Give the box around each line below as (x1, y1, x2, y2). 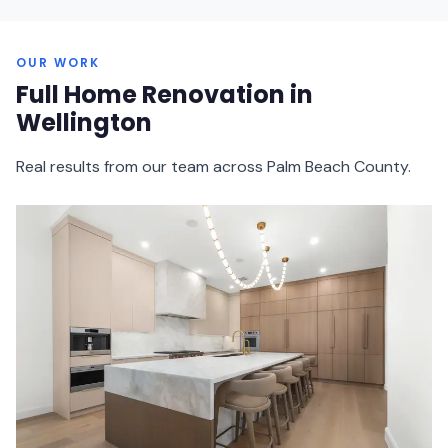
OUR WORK (16, 54, 100, 71)
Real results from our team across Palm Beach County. (16, 156, 411, 177)
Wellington (16, 106, 152, 139)
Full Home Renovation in (16, 78, 313, 111)
